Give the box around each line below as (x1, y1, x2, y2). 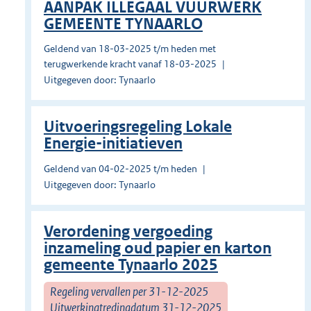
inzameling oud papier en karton (44, 239, 271, 258)
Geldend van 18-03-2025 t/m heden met (44, 42, 216, 56)
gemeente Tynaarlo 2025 (44, 255, 218, 275)
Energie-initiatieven (44, 134, 183, 153)
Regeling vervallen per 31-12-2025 (50, 283, 208, 299)
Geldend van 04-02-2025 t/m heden (44, 162, 197, 176)
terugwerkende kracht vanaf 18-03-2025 (44, 58, 217, 71)
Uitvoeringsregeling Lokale (44, 117, 232, 137)
